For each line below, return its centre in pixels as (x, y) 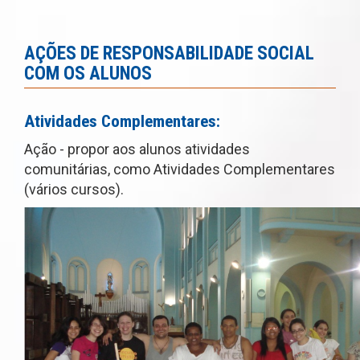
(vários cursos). (74, 190)
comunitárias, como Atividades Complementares (180, 170)
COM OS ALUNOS (88, 74)
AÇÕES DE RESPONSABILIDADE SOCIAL (169, 54)
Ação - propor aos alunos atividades (137, 149)
